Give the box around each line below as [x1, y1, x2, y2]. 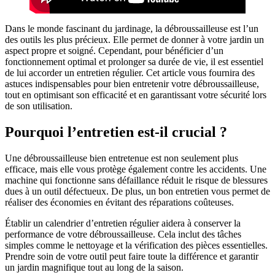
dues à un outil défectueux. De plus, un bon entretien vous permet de [5, 185, 270, 196]
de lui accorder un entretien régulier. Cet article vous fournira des [5, 67, 255, 78]
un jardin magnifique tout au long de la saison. [5, 261, 184, 273]
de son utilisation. [5, 100, 72, 111]
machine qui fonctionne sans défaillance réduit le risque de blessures [5, 174, 268, 185]
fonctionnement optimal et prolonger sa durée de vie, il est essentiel [5, 56, 263, 67]
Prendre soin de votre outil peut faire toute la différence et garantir [5, 250, 258, 261]
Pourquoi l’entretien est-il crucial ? [5, 123, 227, 140]
